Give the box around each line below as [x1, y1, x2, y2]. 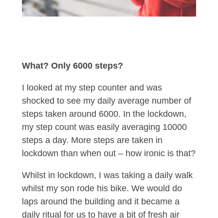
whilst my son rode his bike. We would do [21, 183, 182, 193]
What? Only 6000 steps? [21, 61, 123, 71]
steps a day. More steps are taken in [21, 135, 163, 145]
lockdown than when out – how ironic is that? [21, 148, 196, 158]
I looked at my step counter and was [21, 83, 162, 92]
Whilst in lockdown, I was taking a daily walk [21, 170, 193, 180]
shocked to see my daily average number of [21, 96, 191, 106]
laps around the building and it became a [21, 197, 180, 206]
